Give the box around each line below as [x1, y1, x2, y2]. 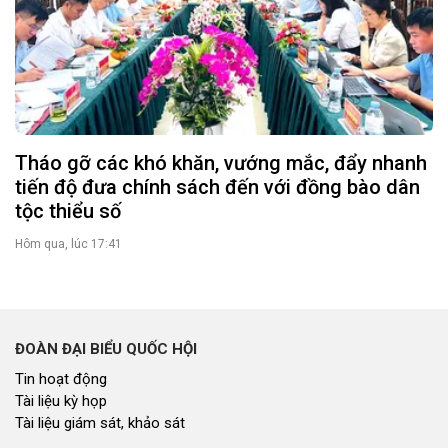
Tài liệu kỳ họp [15, 391, 107, 410]
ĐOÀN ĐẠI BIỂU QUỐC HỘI [15, 339, 197, 358]
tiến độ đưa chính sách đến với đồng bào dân [15, 174, 420, 199]
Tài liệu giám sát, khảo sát [15, 413, 185, 432]
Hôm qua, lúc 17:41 [15, 236, 122, 251]
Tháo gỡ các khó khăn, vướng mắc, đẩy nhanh [15, 150, 427, 175]
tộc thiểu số [15, 198, 121, 223]
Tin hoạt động [15, 369, 107, 388]
